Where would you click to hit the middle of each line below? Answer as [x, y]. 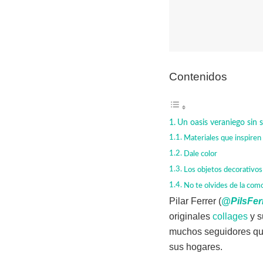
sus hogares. [196, 247]
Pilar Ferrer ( [195, 201]
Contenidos [198, 77]
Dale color [200, 154]
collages [230, 217]
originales [191, 217]
